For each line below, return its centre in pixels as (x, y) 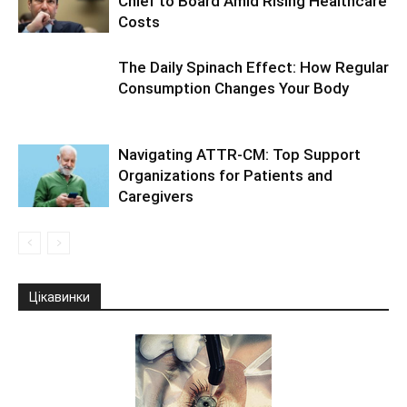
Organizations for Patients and (225, 175)
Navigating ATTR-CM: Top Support (239, 154)
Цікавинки (60, 297)
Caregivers (156, 196)
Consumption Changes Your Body (233, 88)
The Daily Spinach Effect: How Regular (253, 67)
